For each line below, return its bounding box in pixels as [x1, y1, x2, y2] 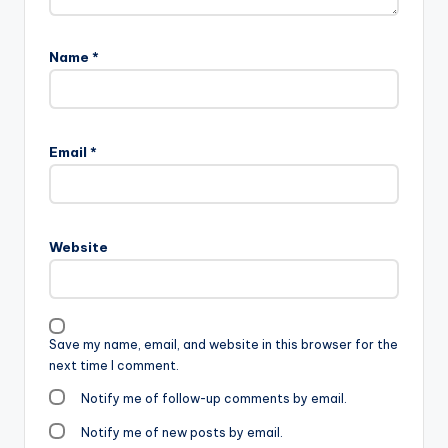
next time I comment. [49, 358, 179, 374]
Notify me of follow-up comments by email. [81, 391, 348, 407]
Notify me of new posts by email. [81, 425, 284, 441]
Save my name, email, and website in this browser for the [49, 337, 398, 353]
